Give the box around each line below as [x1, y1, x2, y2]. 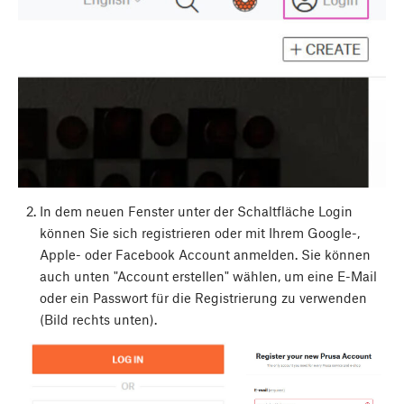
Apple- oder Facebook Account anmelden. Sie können [39, 245, 371, 262]
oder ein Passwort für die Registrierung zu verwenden [39, 289, 367, 306]
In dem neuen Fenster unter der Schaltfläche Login [39, 202, 353, 219]
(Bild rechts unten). [39, 310, 157, 327]
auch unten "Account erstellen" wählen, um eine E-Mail [39, 267, 377, 284]
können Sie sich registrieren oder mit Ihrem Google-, [39, 224, 360, 241]
